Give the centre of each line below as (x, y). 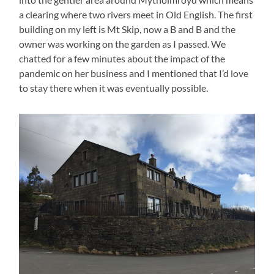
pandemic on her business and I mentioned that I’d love (134, 73)
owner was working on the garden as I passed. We (123, 44)
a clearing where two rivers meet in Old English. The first (136, 15)
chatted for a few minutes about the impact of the (122, 59)
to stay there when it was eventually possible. (115, 88)
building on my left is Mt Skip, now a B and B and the (128, 29)
